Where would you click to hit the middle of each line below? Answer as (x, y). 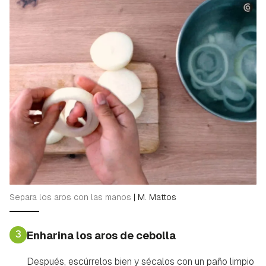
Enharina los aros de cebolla (101, 235)
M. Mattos (157, 197)
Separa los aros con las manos (72, 197)
